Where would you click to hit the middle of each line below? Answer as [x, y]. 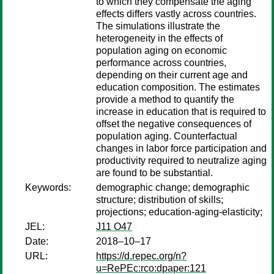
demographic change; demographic [173, 187]
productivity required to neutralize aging [181, 161]
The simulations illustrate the [158, 26]
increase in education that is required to [181, 112]
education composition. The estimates [178, 87]
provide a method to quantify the [165, 99]
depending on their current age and [172, 75]
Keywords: [48, 187]
